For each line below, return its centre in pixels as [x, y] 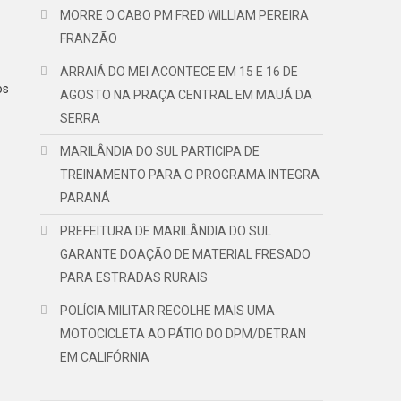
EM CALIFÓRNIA [105, 357]
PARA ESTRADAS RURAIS [134, 277]
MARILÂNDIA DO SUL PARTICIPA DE [160, 151]
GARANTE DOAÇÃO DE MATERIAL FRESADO [186, 254]
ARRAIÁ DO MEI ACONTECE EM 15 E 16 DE [179, 72]
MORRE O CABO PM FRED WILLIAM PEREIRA [185, 15]
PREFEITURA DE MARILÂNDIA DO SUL [166, 231]
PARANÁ [85, 198]
